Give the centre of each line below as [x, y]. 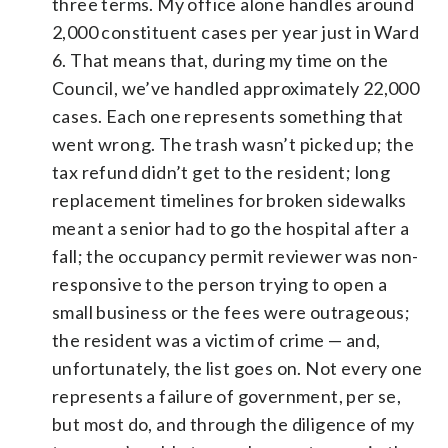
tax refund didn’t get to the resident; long [221, 171]
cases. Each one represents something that [228, 115]
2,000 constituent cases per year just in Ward [235, 31]
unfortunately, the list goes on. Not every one [237, 367]
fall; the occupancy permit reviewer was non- [235, 255]
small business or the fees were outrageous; [231, 311]
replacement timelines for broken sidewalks [229, 199]
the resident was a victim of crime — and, [216, 339]
